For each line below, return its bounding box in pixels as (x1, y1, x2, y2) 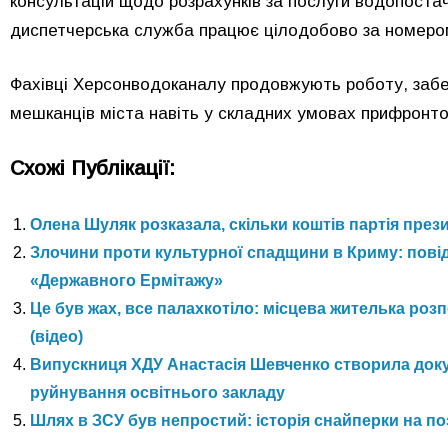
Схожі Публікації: (10, 156, 175, 179)
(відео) (30, 327, 83, 345)
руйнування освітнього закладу (30, 383, 285, 401)
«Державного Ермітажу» (30, 271, 223, 289)
